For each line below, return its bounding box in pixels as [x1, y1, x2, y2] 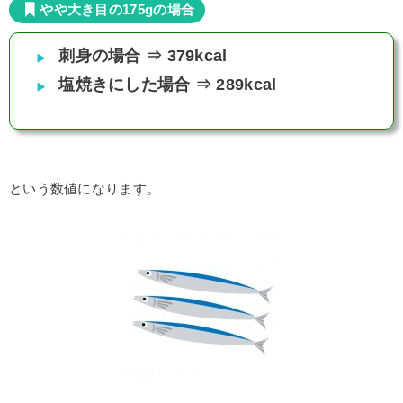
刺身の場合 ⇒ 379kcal [58, 46, 228, 65]
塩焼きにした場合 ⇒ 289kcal [58, 75, 277, 94]
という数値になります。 [9, 181, 161, 196]
